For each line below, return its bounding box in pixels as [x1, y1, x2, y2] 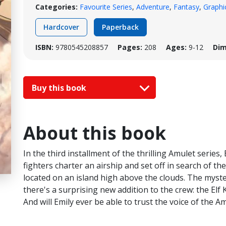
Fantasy [174, 2, 199, 12]
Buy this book [32, 82, 88, 93]
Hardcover [43, 22, 79, 32]
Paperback [102, 22, 139, 32]
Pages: [118, 42, 142, 52]
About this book [23, 121, 166, 145]
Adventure [136, 2, 169, 12]
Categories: [35, 2, 78, 12]
